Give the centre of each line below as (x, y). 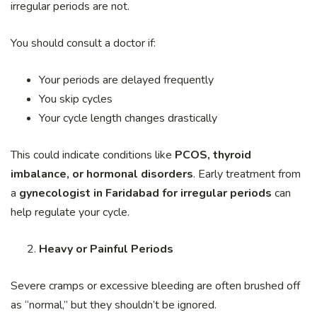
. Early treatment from (247, 174)
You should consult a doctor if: (83, 44)
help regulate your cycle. (70, 213)
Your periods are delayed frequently (126, 80)
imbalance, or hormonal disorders (102, 174)
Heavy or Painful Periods (106, 249)
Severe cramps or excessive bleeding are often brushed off (155, 286)
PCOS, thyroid (213, 155)
